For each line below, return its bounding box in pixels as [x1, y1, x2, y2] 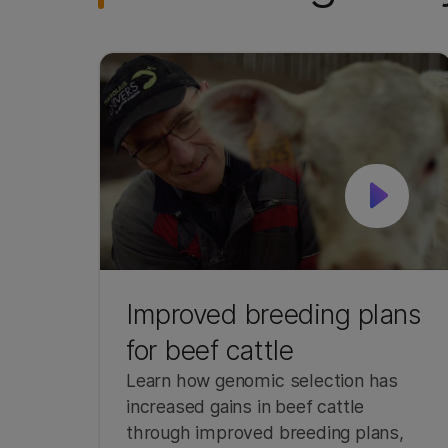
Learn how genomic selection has [126, 369, 398, 391]
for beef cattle [126, 333, 294, 366]
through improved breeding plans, [126, 421, 404, 443]
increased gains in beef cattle [126, 395, 365, 417]
